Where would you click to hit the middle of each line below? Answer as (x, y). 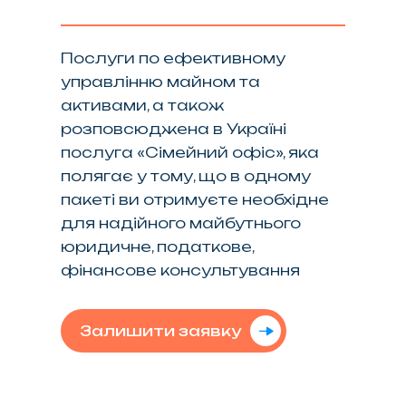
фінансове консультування (181, 270)
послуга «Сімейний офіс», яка (190, 152)
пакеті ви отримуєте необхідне (195, 199)
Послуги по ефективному (174, 58)
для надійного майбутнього (181, 222)
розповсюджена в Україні (174, 128)
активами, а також (143, 105)
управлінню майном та (161, 81)
